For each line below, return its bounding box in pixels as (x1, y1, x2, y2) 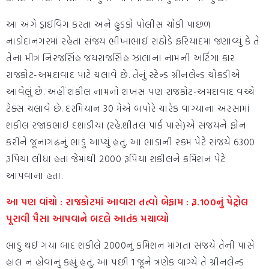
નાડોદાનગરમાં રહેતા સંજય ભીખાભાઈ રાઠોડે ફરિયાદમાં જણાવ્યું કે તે (6, 34, 259, 49)
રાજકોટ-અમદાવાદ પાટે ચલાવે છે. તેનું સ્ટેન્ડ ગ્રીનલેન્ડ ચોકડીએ (6, 67, 240, 82)
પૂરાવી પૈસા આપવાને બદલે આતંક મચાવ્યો (6, 211, 169, 226)
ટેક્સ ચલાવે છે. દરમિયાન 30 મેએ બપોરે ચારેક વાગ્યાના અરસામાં (6, 101, 250, 116)
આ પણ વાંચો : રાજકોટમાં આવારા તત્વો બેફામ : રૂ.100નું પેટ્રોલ (6, 195, 249, 210)
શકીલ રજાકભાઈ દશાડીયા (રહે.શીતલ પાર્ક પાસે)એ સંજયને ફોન (6, 118, 246, 133)
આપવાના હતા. (6, 168, 62, 183)
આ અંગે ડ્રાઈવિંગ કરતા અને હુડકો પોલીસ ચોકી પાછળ (6, 17, 211, 32)
